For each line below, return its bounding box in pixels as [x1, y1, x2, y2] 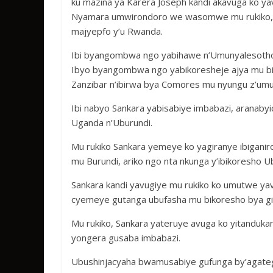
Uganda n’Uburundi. [71, 116, 152, 129]
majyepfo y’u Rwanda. [71, 25, 163, 37]
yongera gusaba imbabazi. [71, 232, 180, 244]
